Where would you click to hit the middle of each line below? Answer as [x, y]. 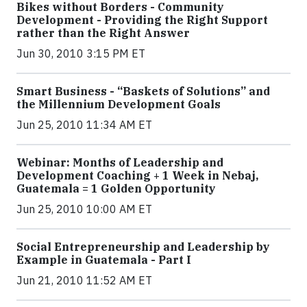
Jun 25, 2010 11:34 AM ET [84, 125]
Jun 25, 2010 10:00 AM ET [84, 209]
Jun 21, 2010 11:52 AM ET [84, 280]
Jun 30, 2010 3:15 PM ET [81, 53]
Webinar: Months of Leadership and [120, 162]
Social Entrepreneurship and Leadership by [143, 247]
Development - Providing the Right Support [142, 20]
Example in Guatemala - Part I [104, 260]
